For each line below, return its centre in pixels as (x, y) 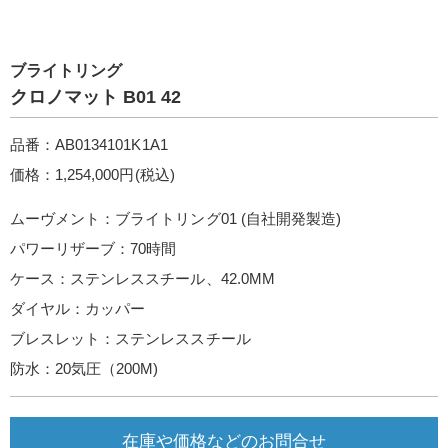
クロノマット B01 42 (96, 97)
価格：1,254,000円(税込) (92, 174)
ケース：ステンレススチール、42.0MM (142, 278)
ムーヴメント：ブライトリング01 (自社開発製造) (175, 218)
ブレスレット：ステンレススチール (130, 338)
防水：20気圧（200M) (84, 368)
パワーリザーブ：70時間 (93, 248)
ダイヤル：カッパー (78, 308)
